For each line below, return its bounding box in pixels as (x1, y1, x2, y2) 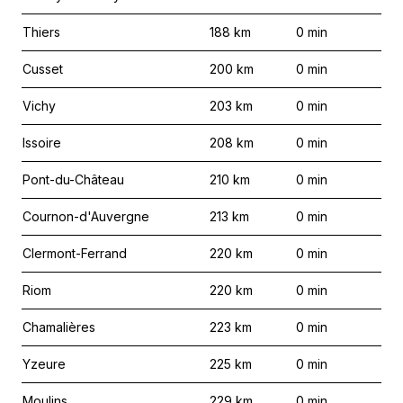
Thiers (22, 24, 60, 40)
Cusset (22, 61, 63, 76)
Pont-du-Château (22, 172, 124, 187)
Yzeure (22, 356, 66, 372)
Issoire (22, 135, 61, 150)
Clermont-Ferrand (22, 246, 127, 261)
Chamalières (22, 319, 95, 335)
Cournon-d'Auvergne (22, 209, 149, 224)
